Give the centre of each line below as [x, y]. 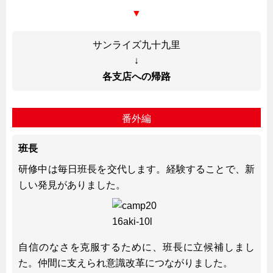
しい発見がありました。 [72, 185]
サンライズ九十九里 [136, 44]
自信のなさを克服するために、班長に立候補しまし [136, 247]
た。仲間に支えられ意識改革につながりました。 [126, 263]
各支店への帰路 [136, 76]
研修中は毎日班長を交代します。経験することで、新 [136, 169]
